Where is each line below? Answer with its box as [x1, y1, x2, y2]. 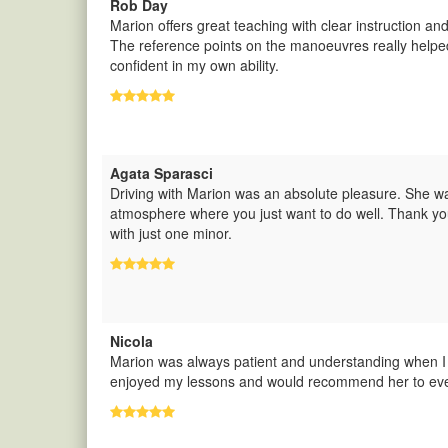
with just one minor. [110, 223, 232, 243]
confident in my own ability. [110, 55, 279, 75]
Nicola [110, 331, 153, 351]
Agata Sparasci [110, 163, 213, 183]
